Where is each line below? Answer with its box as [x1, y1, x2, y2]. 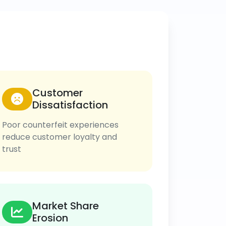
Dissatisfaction [32, 98, 108, 112]
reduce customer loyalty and [2, 131, 118, 143]
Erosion [32, 211, 69, 225]
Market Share [32, 199, 99, 213]
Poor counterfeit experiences [2, 119, 119, 131]
